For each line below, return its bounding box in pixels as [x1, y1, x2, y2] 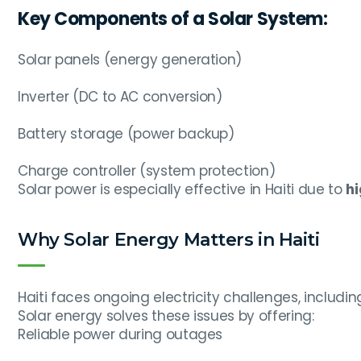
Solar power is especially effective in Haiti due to [18, 180, 346, 200]
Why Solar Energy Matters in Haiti [18, 229, 320, 251]
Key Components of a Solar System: [18, 6, 328, 32]
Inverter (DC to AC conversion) [18, 87, 222, 107]
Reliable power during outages [18, 325, 223, 345]
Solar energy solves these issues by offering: [18, 306, 314, 326]
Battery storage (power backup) [18, 124, 234, 144]
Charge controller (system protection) [18, 161, 276, 181]
